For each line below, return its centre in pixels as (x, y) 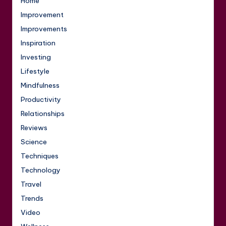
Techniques (40, 156)
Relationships (43, 114)
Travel (31, 184)
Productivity (41, 100)
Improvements (44, 29)
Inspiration (38, 43)
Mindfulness (40, 86)
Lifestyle (35, 71)
